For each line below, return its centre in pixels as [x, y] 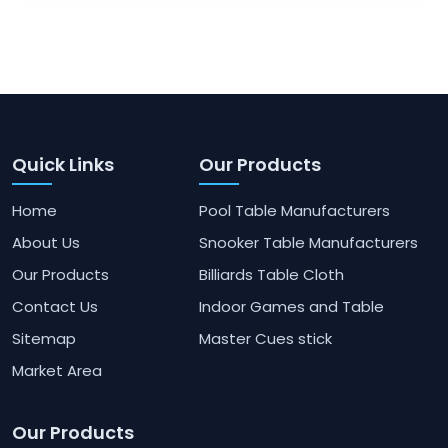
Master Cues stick [265, 339]
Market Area [57, 371]
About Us [46, 243]
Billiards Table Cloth [271, 275]
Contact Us [55, 307]
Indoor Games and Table [291, 307]
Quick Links [63, 165]
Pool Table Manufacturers [294, 211]
